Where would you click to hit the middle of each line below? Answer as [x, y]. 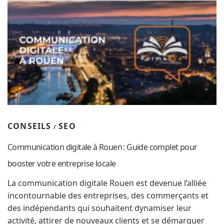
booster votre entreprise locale [62, 163]
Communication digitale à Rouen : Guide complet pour [102, 147]
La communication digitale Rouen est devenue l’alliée [107, 183]
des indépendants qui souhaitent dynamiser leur [99, 208]
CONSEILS [29, 126]
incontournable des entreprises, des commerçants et [108, 195]
